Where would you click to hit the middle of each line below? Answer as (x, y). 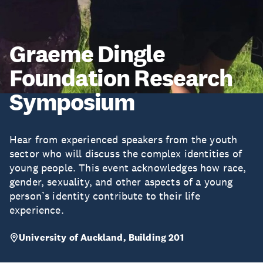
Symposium (72, 102)
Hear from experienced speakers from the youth (124, 140)
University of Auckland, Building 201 (101, 237)
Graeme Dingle (87, 54)
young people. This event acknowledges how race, (128, 168)
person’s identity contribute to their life (105, 196)
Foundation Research (121, 78)
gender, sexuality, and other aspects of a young (121, 182)
